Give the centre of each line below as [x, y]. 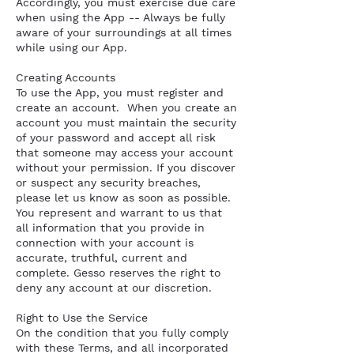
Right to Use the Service [84, 318]
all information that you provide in [110, 228]
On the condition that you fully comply [122, 333]
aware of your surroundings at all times [124, 32]
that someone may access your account [124, 153]
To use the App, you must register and [120, 92]
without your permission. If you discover [126, 168]
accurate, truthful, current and [102, 258]
